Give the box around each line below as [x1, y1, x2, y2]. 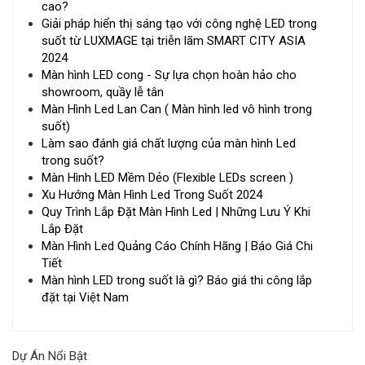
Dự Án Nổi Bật [12, 348, 87, 363]
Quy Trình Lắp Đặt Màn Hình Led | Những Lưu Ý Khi [42, 204, 310, 219]
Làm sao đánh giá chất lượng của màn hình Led [42, 135, 296, 151]
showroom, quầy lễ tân [42, 84, 164, 99]
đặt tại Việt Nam [42, 289, 129, 305]
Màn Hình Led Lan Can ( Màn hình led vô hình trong [42, 101, 312, 117]
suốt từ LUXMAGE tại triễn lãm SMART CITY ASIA [42, 33, 306, 48]
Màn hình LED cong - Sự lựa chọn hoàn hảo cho [42, 67, 297, 82]
